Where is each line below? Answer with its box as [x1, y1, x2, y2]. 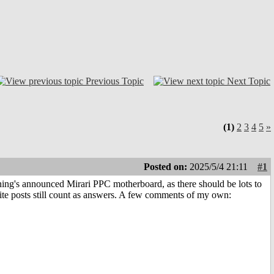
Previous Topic [86, 75, 144, 86]
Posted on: [144, 161, 190, 172]
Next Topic [227, 75, 270, 86]
